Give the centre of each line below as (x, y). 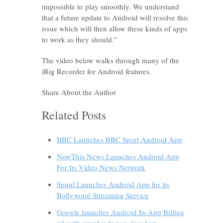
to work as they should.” (79, 39)
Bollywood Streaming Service (103, 195)
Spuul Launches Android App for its (113, 184)
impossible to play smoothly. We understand (111, 6)
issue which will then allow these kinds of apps (114, 28)
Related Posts (74, 115)
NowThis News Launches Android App (118, 156)
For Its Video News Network (101, 167)
